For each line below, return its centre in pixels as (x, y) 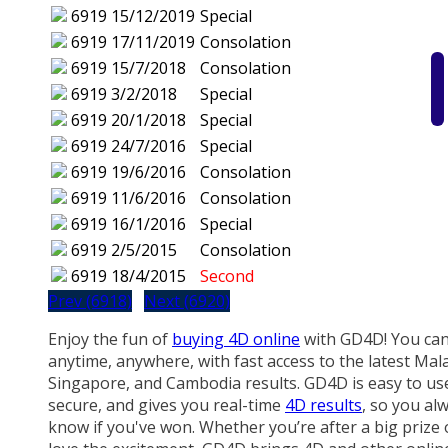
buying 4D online (236, 339)
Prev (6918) (90, 301)
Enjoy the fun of (110, 339)
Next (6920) (187, 301)
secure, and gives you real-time (166, 405)
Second (227, 276)
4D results (323, 405)
